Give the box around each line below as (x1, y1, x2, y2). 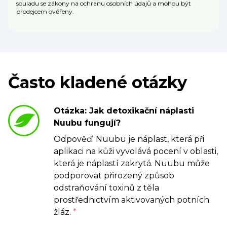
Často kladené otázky (8, 72, 187, 93)
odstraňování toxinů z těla (54, 183, 159, 193)
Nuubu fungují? (54, 118, 121, 128)
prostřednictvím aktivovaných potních (54, 195, 209, 205)
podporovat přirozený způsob (54, 171, 174, 181)
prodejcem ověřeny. (16, 8, 74, 16)
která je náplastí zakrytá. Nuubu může (54, 159, 210, 169)
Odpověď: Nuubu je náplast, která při (54, 134, 204, 144)
